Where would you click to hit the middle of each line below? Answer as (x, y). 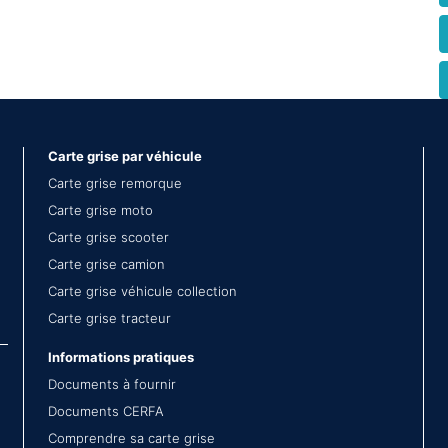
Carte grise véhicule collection (142, 291)
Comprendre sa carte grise (131, 438)
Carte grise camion (106, 264)
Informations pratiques (121, 357)
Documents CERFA (106, 411)
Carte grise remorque (115, 183)
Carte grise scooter (108, 237)
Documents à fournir (112, 384)
